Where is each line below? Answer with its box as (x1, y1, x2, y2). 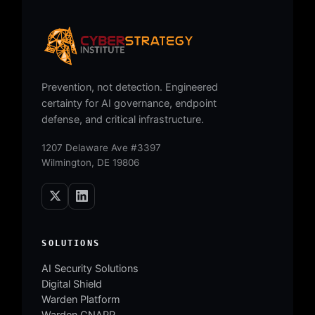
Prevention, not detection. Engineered (41, 80, 219, 94)
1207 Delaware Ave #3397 (41, 141, 162, 153)
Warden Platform (41, 292, 121, 306)
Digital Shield (41, 277, 103, 290)
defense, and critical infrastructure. (41, 112, 205, 126)
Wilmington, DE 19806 (41, 156, 140, 168)
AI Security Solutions (41, 262, 139, 275)
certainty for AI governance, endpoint (41, 96, 217, 110)
